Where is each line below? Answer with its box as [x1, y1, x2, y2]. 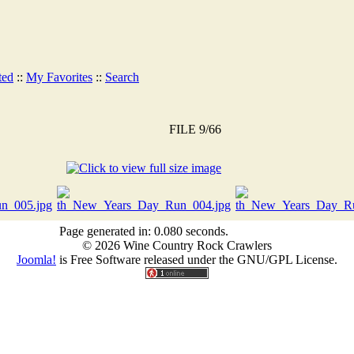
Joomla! [17, 253, 56, 266]
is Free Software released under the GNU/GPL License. [56, 253, 337, 266]
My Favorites [26, 70, 92, 84]
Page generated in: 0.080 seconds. [59, 224, 228, 238]
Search [105, 70, 139, 84]
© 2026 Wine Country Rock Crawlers [82, 239, 272, 252]
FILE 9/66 [168, 122, 221, 136]
